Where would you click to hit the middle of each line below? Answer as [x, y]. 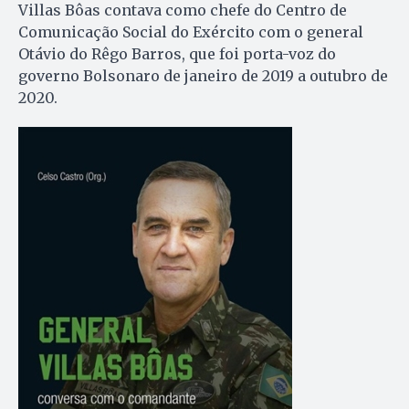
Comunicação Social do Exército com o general [191, 31]
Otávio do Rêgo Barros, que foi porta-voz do [177, 53]
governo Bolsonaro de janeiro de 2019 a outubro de [203, 75]
